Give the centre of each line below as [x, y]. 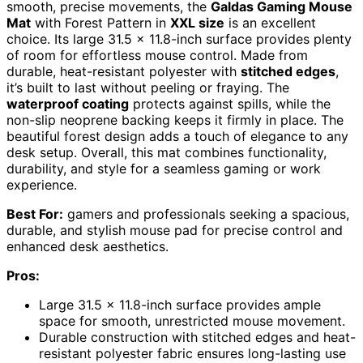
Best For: [35, 214]
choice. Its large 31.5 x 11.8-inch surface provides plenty [179, 38]
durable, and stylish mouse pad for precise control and [175, 230]
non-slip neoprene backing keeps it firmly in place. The [175, 120]
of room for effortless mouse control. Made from [157, 55]
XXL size [197, 22]
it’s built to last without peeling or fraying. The [148, 87]
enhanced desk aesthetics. [88, 246]
